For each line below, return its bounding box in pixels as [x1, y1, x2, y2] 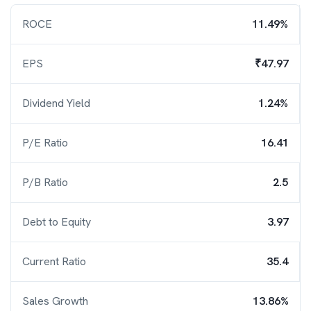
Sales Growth [22, 294, 88, 308]
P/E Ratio [22, 135, 68, 150]
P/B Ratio [22, 175, 68, 190]
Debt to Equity [22, 215, 91, 229]
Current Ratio [22, 254, 86, 269]
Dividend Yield [22, 96, 90, 110]
